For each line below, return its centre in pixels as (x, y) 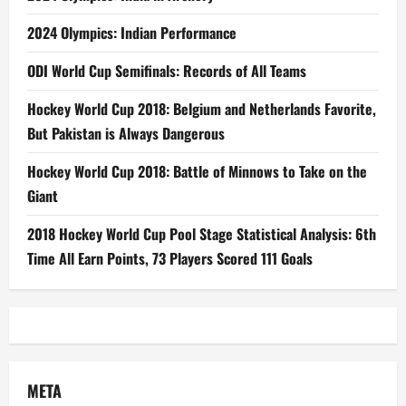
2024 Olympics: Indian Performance (132, 33)
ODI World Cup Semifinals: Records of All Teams (167, 71)
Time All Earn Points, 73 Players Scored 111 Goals (170, 258)
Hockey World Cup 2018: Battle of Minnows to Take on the (197, 171)
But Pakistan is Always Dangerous (126, 133)
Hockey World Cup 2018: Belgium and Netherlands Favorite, (202, 109)
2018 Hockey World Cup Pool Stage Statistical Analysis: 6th (202, 234)
